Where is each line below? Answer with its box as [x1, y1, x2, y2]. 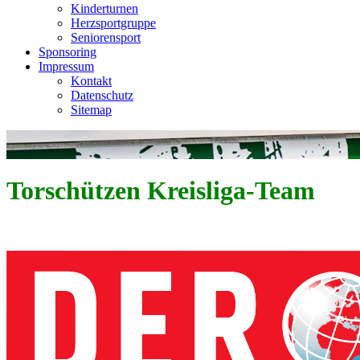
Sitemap [71, 103, 112, 117]
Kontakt [71, 74, 112, 88]
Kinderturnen [71, 2, 138, 15]
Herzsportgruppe [71, 16, 156, 30]
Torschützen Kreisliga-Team [6, 176, 315, 206]
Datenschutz [71, 88, 133, 102]
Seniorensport [71, 31, 141, 44]
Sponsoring [39, 45, 96, 59]
